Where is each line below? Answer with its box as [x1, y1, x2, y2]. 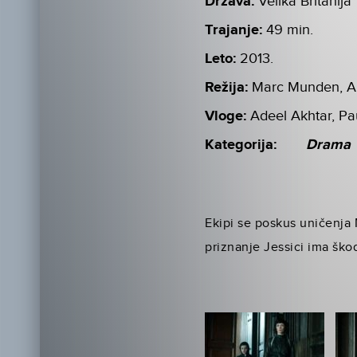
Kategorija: [205, 135, 277, 154]
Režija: [205, 78, 249, 96]
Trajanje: [205, 21, 263, 39]
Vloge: [205, 107, 247, 125]
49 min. [266, 21, 314, 38]
